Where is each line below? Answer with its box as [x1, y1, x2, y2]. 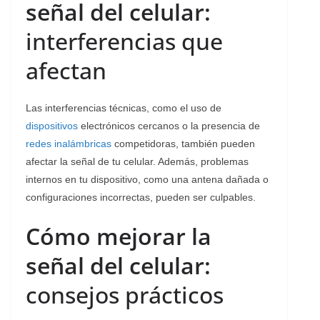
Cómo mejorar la [26, 220, 211, 251]
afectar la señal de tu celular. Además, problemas [26, 155, 249, 167]
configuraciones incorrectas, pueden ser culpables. [26, 191, 256, 203]
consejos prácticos [26, 279, 224, 310]
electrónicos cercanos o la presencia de [78, 119, 260, 131]
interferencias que [26, 25, 223, 56]
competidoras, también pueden [111, 137, 255, 149]
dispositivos [26, 119, 78, 131]
